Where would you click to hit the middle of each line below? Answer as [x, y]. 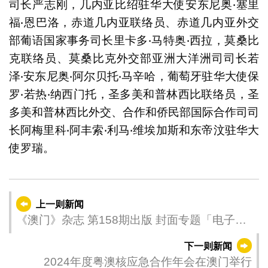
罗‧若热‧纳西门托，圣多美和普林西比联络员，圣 [134, 94]
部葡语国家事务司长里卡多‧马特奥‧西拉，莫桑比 [134, 40]
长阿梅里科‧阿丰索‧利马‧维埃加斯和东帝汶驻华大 [134, 130]
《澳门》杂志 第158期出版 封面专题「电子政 [131, 220]
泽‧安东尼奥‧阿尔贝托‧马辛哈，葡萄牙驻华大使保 [134, 76]
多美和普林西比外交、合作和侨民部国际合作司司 [134, 112]
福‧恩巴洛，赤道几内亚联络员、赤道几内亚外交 [134, 22]
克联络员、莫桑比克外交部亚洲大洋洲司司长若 [134, 58]
